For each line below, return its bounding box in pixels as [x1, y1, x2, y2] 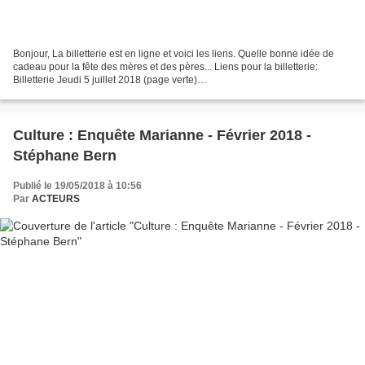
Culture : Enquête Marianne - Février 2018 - [13, 127, 311, 144]
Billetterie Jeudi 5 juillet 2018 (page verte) [13, 74, 197, 86]
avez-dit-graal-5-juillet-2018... [13, 100, 143, 112]
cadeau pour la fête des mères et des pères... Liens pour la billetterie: [13, 61, 318, 73]
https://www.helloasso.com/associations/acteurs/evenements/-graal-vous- [13, 87, 336, 99]
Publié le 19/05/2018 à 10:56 [13, 180, 142, 192]
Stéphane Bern [13, 147, 117, 165]
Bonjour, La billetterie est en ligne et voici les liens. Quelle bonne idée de [13, 48, 334, 60]
